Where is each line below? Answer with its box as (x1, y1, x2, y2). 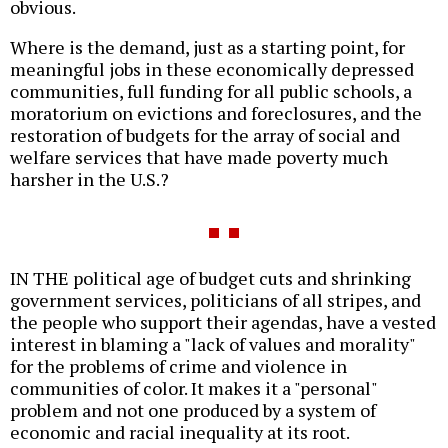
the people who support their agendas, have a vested (10, 310, 436, 335)
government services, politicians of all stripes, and (10, 288, 421, 313)
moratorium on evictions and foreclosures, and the (10, 101, 422, 126)
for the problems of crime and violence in (10, 354, 347, 379)
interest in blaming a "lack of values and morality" (10, 332, 415, 357)
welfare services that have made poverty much (10, 145, 388, 170)
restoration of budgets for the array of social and (10, 123, 400, 148)
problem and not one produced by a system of (10, 398, 376, 423)
